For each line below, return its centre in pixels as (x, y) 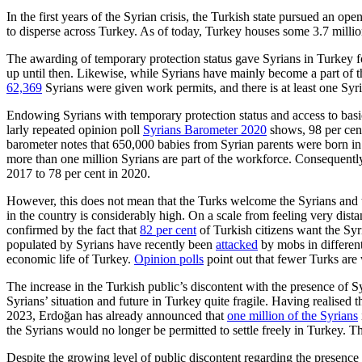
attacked (237, 245)
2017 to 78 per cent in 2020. (78, 174)
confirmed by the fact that (73, 230)
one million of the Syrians (293, 316)
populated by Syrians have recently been (111, 245)
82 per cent (168, 230)
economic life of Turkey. (70, 259)
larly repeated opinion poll (75, 130)
